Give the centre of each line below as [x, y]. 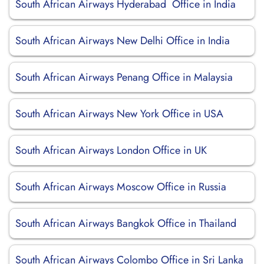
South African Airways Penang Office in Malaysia [124, 77]
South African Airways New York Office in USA [119, 114]
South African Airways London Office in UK [111, 150]
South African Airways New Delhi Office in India [123, 41]
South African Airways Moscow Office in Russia [121, 187]
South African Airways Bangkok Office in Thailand [126, 223]
